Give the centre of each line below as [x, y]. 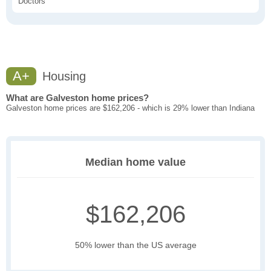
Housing [62, 77]
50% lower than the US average [135, 245]
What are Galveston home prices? [77, 98]
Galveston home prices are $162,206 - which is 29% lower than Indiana [130, 108]
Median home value [135, 162]
